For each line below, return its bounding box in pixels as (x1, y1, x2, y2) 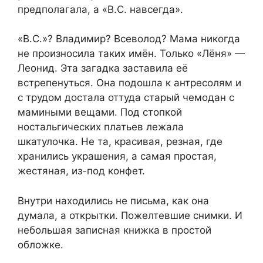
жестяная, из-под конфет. (18, 165, 145, 177)
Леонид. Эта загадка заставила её (18, 62, 188, 75)
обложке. (18, 238, 63, 251)
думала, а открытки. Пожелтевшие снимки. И (18, 209, 242, 221)
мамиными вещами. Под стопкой (18, 106, 182, 119)
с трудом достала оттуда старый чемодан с (18, 92, 234, 104)
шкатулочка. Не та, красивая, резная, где (18, 136, 222, 148)
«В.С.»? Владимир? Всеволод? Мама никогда (18, 33, 240, 45)
